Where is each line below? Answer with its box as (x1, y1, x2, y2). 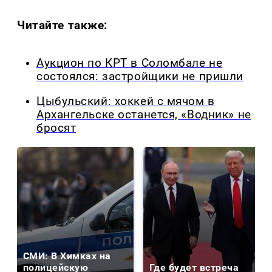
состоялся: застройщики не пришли (36, 70, 243, 84)
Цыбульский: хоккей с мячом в (36, 94, 215, 108)
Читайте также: (17, 18, 108, 33)
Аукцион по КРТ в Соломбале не (36, 56, 223, 70)
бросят (36, 121, 76, 135)
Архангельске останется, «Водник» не (36, 107, 251, 121)
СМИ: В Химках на (23, 250, 111, 262)
